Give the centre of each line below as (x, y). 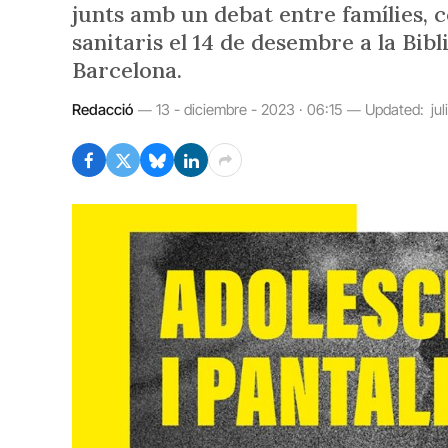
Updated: (394, 109)
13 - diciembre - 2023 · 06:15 (249, 109)
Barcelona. (133, 70)
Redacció (102, 109)
